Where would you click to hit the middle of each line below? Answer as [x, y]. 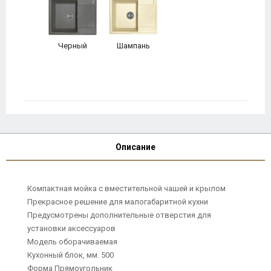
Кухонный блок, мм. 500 [70, 255]
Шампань [133, 46]
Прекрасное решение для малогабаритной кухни [118, 202]
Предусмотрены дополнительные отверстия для [119, 215]
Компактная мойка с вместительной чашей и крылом [126, 188]
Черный [73, 46]
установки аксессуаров [71, 228]
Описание [135, 147]
